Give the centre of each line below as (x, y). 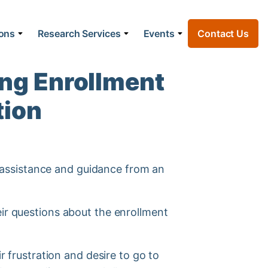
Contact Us (223, 34)
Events (159, 34)
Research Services (79, 34)
